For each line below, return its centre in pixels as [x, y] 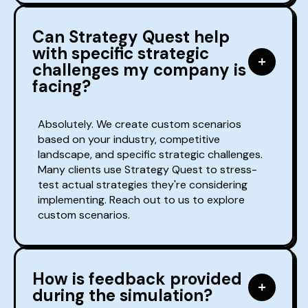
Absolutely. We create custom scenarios [140, 124]
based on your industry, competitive [129, 140]
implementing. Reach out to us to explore [141, 200]
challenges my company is [139, 70]
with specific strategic [121, 54]
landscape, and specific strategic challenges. [150, 155]
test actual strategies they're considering [143, 185]
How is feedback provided [137, 279]
